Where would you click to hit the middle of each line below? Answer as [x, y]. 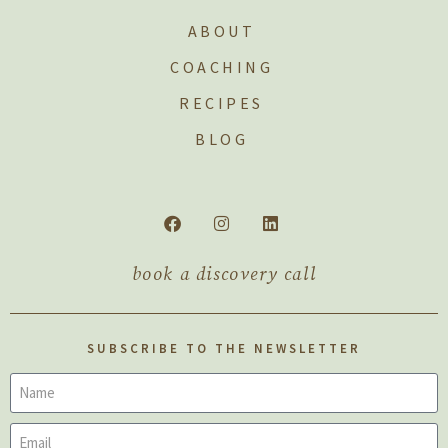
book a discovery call [224, 274]
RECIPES [221, 102]
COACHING [221, 66]
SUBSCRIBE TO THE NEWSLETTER [224, 348]
